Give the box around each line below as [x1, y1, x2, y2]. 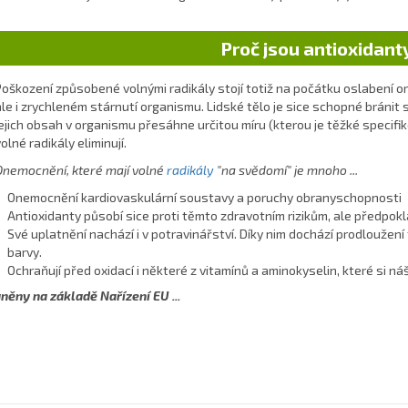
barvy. [7, 244, 42, 260]
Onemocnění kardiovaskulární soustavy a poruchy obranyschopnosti [7, 189, 402, 205]
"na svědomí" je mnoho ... [214, 162, 358, 178]
